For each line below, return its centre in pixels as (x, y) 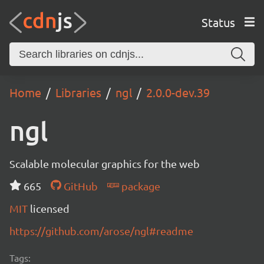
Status (218, 22)
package (139, 186)
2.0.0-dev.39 (178, 92)
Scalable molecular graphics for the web (105, 164)
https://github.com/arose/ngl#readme (101, 231)
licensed (50, 208)
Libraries (78, 92)
